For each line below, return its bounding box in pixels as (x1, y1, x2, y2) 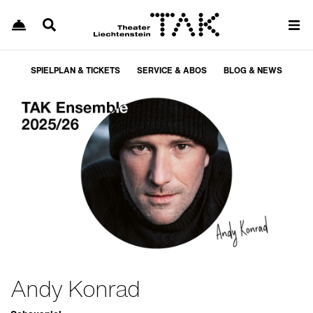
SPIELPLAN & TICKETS (31, 64, 120, 76)
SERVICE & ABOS (137, 64, 207, 76)
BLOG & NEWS (224, 64, 282, 76)
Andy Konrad (10, 272, 140, 306)
